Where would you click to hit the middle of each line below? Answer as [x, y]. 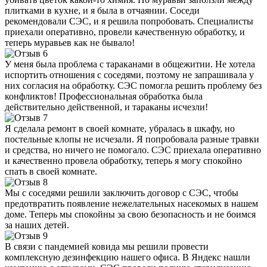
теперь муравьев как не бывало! [70, 42]
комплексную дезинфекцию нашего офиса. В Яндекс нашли [128, 257]
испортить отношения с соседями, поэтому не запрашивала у [129, 74]
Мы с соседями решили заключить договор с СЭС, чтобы [122, 193]
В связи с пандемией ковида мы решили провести [107, 246]
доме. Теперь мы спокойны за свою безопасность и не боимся [130, 214]
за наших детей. [37, 225]
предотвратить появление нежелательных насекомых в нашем [131, 203]
